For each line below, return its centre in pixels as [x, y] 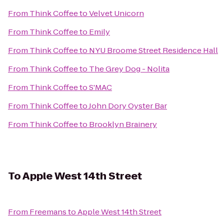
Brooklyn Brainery [123, 124]
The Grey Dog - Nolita [129, 69]
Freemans [48, 212]
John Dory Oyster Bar [128, 106]
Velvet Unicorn [116, 13]
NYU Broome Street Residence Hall [153, 50]
